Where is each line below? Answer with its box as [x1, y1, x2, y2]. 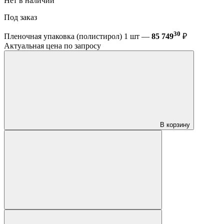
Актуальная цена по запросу [4, 41, 101, 50]
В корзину [160, 121, 190, 129]
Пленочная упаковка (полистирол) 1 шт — [4, 32, 151, 41]
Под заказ [4, 12, 39, 21]
